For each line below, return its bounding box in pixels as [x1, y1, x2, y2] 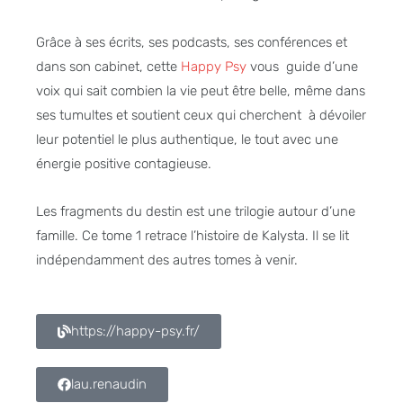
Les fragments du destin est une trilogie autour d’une [36, 202, 355, 219]
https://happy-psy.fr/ [71, 323, 200, 340]
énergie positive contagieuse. [36, 155, 211, 172]
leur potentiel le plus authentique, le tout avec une [36, 130, 338, 148]
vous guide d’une [246, 58, 358, 75]
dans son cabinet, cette [36, 58, 181, 75]
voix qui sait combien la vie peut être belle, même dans [36, 82, 365, 99]
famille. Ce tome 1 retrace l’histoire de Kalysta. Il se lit [36, 227, 349, 244]
